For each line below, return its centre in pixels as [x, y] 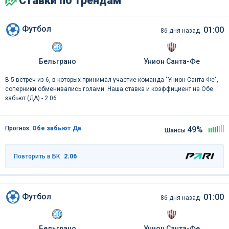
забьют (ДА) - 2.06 [31, 98]
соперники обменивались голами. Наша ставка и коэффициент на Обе [109, 89]
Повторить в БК [37, 156]
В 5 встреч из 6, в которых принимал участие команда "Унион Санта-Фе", [112, 79]
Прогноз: [19, 128]
